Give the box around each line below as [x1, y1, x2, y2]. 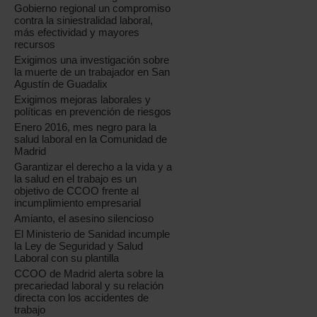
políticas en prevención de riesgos [14, 105, 172, 117]
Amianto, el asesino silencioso [14, 212, 154, 224]
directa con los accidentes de [14, 292, 149, 304]
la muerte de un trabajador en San [14, 66, 171, 78]
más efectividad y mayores [14, 26, 140, 38]
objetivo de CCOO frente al [14, 185, 139, 197]
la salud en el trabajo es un [14, 173, 137, 185]
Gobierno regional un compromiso [14, 2, 171, 14]
